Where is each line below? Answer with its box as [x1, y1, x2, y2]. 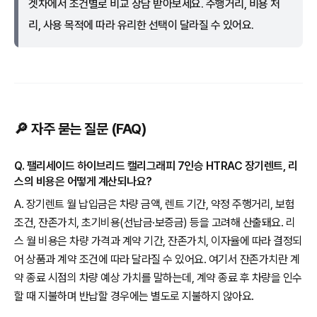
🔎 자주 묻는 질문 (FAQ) [14, 120, 146, 138]
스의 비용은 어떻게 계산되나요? [14, 175, 152, 189]
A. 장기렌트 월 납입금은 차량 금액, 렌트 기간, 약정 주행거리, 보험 [14, 197, 294, 212]
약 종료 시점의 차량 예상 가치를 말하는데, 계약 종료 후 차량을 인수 [14, 271, 302, 285]
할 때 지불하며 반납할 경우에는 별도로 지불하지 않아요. [14, 289, 254, 304]
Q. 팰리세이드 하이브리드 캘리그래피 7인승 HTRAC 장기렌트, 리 [14, 159, 297, 173]
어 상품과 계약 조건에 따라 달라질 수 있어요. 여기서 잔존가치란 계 [14, 253, 299, 267]
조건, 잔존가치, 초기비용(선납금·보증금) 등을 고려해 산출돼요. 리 [14, 216, 295, 230]
